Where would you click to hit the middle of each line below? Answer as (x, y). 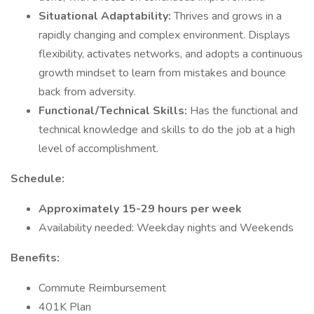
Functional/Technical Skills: (114, 111)
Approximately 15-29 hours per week (140, 209)
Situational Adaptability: (106, 16)
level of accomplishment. (98, 149)
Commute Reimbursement (102, 288)
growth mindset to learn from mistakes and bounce (162, 73)
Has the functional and (244, 111)
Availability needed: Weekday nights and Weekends (166, 228)
